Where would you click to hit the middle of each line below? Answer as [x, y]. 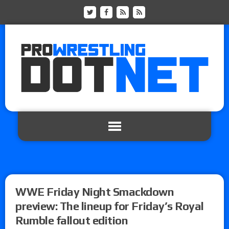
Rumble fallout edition [72, 220]
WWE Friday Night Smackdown [95, 191]
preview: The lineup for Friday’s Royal [110, 206]
